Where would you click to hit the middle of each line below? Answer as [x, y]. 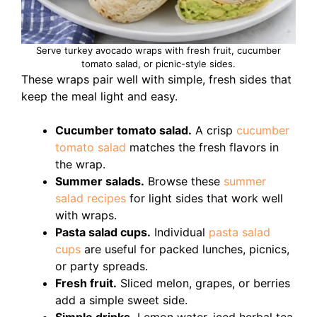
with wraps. [86, 215]
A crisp [214, 130]
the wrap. [80, 164]
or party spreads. [102, 266]
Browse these [184, 181]
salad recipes [91, 198]
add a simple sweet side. [121, 300]
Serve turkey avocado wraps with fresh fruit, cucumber [158, 50]
